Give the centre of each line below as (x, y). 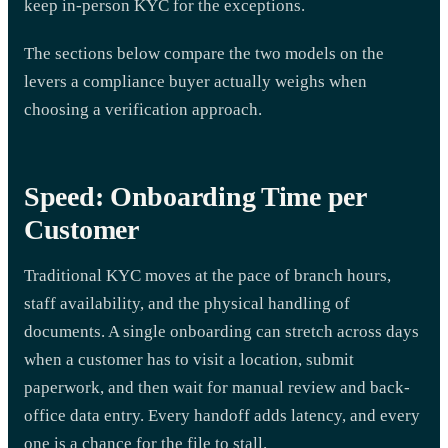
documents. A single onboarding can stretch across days (221, 331)
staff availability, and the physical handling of (187, 303)
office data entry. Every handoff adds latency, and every (222, 415)
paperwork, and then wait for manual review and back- (217, 387)
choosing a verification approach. (143, 109)
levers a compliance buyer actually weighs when (195, 81)
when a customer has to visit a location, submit (189, 359)
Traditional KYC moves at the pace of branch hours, (207, 275)
